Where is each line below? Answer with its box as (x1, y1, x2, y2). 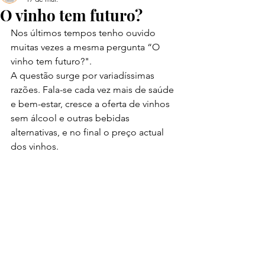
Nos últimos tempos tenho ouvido (11, 27, 158, 38)
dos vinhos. (11, 141, 59, 152)
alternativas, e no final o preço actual (11, 127, 166, 138)
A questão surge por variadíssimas (11, 70, 157, 81)
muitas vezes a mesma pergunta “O (11, 41, 162, 53)
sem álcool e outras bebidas (11, 112, 132, 124)
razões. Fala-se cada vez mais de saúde (11, 84, 176, 95)
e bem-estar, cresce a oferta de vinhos (11, 98, 172, 109)
